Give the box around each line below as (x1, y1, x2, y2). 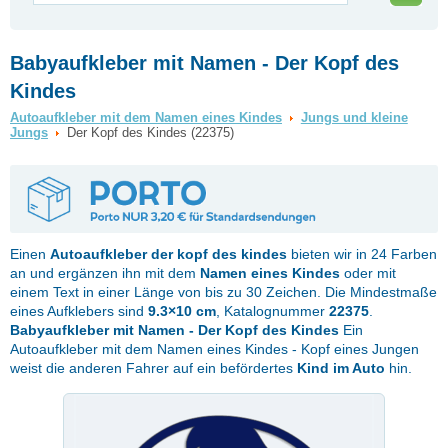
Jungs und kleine (300, 110, 408, 125)
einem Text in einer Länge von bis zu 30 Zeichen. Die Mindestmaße (10, 283, 437, 300)
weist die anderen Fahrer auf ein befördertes (10, 359, 297, 376)
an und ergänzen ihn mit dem (10, 264, 200, 281)
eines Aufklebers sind (10, 302, 148, 319)
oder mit (340, 264, 396, 281)
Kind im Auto (297, 359, 385, 376)
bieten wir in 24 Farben (287, 245, 437, 262)
